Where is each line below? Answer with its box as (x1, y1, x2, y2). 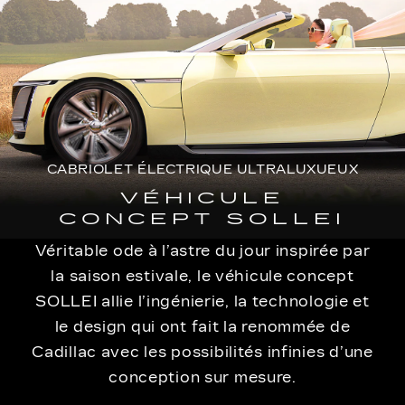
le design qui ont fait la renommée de (54, 318, 351, 335)
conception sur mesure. (108, 369, 297, 386)
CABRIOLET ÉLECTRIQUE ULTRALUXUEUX (46, 162, 359, 177)
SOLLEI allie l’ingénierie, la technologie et (35, 293, 370, 310)
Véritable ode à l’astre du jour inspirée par (34, 242, 371, 259)
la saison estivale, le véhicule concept (51, 268, 354, 285)
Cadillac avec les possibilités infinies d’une (32, 344, 373, 361)
